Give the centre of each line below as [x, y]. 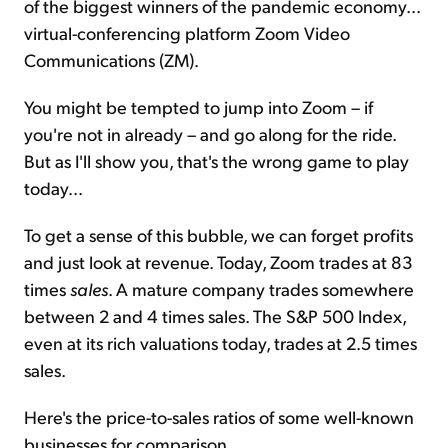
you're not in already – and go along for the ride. [210, 133]
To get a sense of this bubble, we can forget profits [218, 234]
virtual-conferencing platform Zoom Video [187, 32]
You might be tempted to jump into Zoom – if [198, 106]
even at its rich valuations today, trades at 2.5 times [220, 342]
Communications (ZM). [111, 59]
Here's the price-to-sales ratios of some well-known [219, 416]
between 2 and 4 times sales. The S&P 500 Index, [215, 315]
